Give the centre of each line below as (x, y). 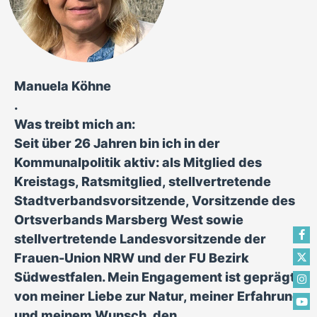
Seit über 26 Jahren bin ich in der (117, 143)
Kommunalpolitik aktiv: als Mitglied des (138, 162)
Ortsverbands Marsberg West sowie (129, 220)
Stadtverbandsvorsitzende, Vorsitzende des (155, 201)
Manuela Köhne (63, 86)
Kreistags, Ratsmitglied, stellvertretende (143, 181)
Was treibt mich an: (75, 124)
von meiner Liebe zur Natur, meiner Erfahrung (157, 296)
